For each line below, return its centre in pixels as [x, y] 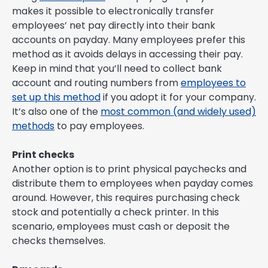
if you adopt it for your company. [178, 98]
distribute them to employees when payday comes [133, 184]
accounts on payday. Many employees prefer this [129, 40]
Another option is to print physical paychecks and [129, 169]
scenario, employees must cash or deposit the [121, 227]
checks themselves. [59, 241]
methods [33, 126]
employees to [213, 83]
